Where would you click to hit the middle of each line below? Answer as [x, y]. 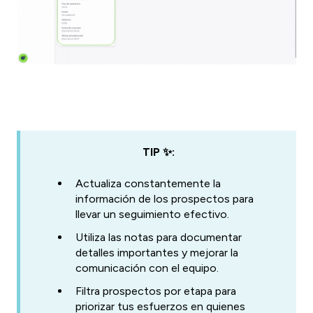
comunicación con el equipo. [147, 268]
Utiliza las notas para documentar [159, 237]
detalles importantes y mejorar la [157, 252]
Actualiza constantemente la [148, 183]
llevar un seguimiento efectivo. [152, 214]
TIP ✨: [158, 152]
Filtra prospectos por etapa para [156, 291]
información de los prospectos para [165, 198]
